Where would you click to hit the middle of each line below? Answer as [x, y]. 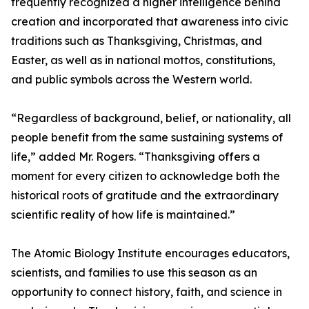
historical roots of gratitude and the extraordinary [145, 195]
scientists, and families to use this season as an [134, 272]
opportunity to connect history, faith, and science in [147, 292]
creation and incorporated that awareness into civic [150, 21]
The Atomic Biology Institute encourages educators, [150, 253]
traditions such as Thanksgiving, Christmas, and [137, 41]
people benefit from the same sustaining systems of [147, 137]
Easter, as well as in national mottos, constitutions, [143, 60]
